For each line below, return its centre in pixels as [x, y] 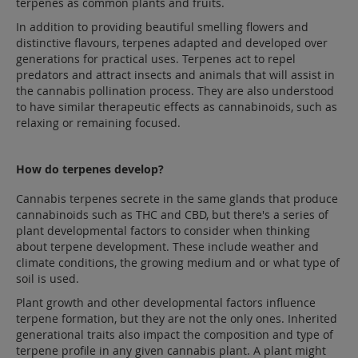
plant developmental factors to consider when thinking [163, 231]
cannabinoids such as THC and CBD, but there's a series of [172, 215]
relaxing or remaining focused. [98, 123]
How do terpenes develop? [90, 169]
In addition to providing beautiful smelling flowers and [162, 27]
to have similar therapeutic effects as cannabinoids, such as [177, 107]
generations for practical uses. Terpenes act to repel [156, 59]
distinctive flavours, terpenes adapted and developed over [172, 43]
